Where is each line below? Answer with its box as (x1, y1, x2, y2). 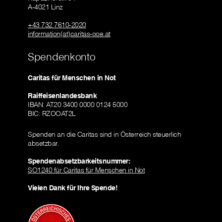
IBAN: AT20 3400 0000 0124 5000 (28, 100, 127, 110)
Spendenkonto (28, 50, 96, 63)
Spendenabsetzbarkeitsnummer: (28, 157, 130, 166)
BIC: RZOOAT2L (28, 109, 76, 118)
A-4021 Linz (28, 2, 63, 12)
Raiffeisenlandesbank (28, 91, 97, 101)
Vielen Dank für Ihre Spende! (28, 183, 117, 193)
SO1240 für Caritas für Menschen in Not (28, 166, 145, 175)
